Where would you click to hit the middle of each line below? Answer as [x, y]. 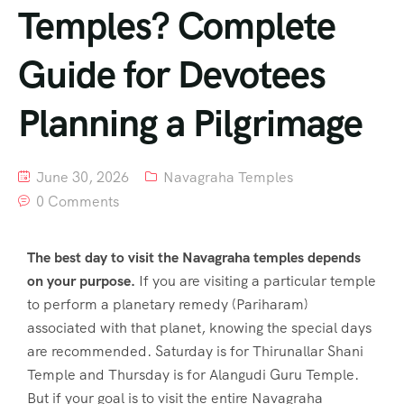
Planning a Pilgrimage [190, 123]
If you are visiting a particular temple [256, 281]
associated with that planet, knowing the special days [199, 328]
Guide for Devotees [172, 74]
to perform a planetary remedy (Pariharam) [168, 304]
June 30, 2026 [81, 177]
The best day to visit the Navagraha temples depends [194, 257]
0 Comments [78, 202]
